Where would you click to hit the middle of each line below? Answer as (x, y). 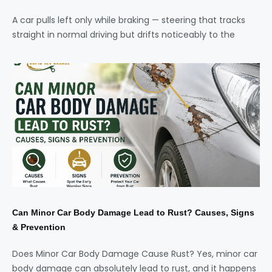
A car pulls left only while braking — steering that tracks (129, 20)
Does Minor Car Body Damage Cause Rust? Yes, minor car (135, 254)
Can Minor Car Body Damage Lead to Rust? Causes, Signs (133, 213)
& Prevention (39, 227)
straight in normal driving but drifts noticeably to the (124, 35)
